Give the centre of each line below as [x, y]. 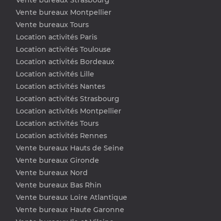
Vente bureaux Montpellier [64, 12]
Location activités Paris [56, 37]
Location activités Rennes [61, 135]
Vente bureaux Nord [52, 172]
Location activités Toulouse [63, 49]
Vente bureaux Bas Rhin [59, 185]
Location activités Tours [57, 123]
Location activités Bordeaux [65, 61]
